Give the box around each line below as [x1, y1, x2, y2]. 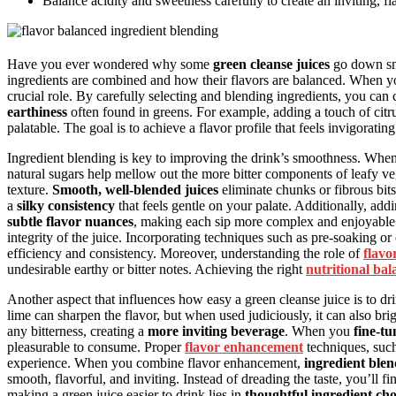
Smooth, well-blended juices [52, 181, 218, 197]
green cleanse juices [213, 56, 330, 72]
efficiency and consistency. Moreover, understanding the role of [7, 245, 363, 261]
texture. [7, 181, 52, 197]
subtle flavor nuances [7, 213, 133, 229]
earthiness [7, 103, 67, 119]
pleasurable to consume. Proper [7, 339, 185, 354]
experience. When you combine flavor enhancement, [7, 354, 304, 370]
